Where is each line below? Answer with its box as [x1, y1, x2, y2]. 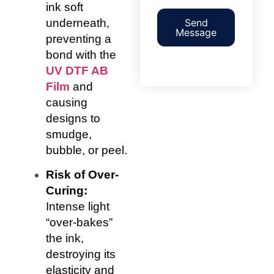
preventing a [46, 32, 111, 45]
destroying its [46, 248, 116, 261]
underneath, [46, 16, 109, 29]
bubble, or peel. [46, 143, 127, 157]
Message [176, 26, 217, 39]
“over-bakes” [46, 216, 113, 229]
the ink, [46, 232, 84, 245]
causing [46, 95, 87, 109]
